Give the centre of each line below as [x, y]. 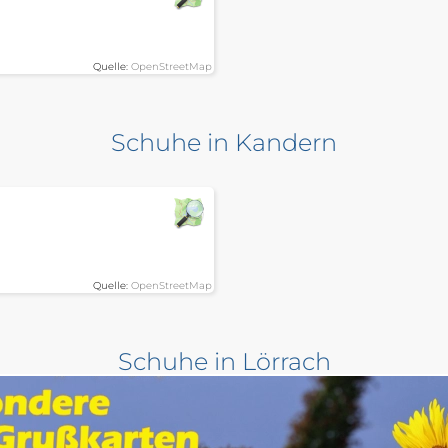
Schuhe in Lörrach [224, 362]
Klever [283, 428]
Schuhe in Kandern [224, 143]
